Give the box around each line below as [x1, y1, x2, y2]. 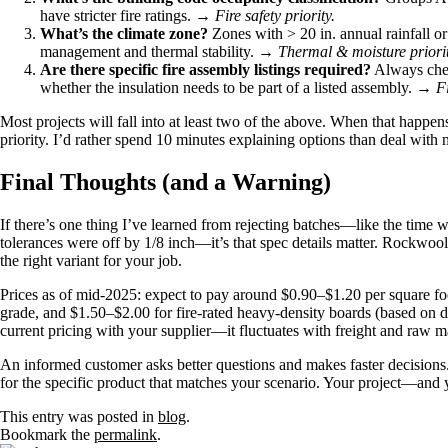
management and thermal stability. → [40, 42, 278, 60]
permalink [94, 425, 157, 443]
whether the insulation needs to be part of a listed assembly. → [40, 78, 436, 96]
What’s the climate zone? [40, 24, 208, 42]
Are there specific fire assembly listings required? [40, 60, 371, 78]
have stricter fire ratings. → [40, 6, 215, 24]
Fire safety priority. [215, 6, 335, 24]
